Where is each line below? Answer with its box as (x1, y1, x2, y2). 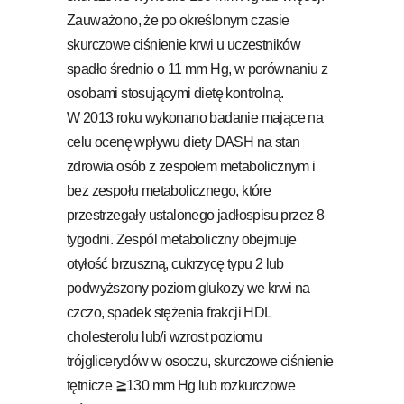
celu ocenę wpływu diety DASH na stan (67, 133, 300, 150)
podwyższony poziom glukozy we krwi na (67, 280, 310, 296)
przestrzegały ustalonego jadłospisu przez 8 (67, 207, 325, 223)
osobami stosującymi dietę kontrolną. (67, 85, 284, 101)
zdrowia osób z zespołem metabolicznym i (67, 158, 316, 174)
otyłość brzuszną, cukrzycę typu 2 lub (67, 255, 284, 271)
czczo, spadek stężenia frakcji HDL (67, 304, 271, 320)
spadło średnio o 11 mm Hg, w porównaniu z (67, 60, 328, 77)
